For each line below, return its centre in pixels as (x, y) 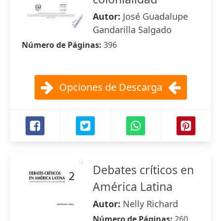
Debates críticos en (143, 170)
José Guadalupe (155, 16)
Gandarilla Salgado (132, 30)
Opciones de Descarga (110, 87)
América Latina (133, 186)
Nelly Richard (150, 204)
